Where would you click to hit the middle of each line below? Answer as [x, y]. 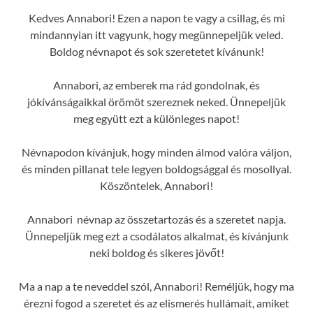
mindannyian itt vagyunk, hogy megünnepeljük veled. [156, 35]
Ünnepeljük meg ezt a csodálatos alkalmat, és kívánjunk [156, 236]
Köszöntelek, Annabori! [156, 186]
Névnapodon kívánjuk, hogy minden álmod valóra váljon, [156, 152]
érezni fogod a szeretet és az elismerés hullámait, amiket [156, 303]
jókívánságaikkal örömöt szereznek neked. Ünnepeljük [156, 102]
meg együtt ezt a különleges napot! [156, 119]
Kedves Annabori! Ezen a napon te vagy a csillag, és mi [156, 18]
